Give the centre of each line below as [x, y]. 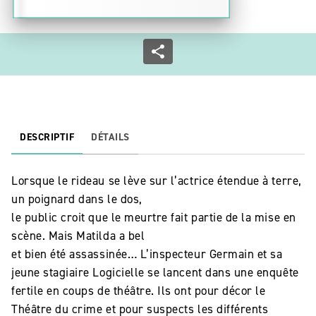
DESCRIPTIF [47, 138]
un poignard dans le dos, [77, 199]
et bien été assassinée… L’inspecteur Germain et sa [147, 254]
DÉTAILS [110, 138]
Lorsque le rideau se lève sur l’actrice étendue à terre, [157, 181]
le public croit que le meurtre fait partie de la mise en [154, 218]
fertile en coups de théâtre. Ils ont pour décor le [139, 291]
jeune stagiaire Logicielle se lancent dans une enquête [155, 273]
